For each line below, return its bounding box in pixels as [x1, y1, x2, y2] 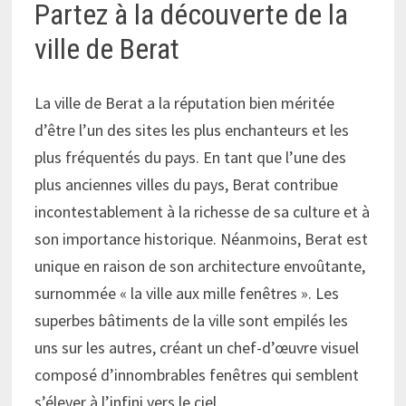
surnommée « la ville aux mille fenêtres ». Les [34, 283, 340, 304]
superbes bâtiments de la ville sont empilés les [34, 310, 349, 332]
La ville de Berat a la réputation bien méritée [34, 92, 335, 114]
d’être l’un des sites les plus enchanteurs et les [34, 120, 350, 141]
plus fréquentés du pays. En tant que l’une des [34, 147, 347, 169]
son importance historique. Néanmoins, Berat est [34, 228, 369, 250]
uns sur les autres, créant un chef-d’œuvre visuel [34, 337, 360, 359]
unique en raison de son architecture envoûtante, [34, 256, 366, 277]
